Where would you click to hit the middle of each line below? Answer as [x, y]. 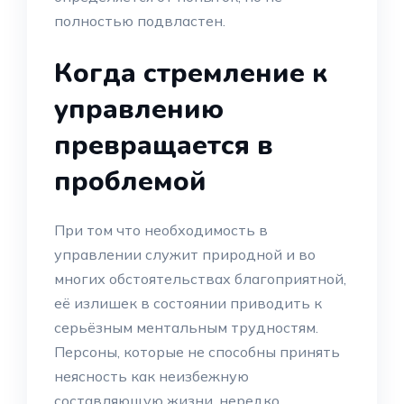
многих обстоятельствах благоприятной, [200, 279]
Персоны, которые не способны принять [197, 352]
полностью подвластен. [140, 21]
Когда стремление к [191, 73]
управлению [139, 110]
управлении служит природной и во [185, 254]
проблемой [130, 182]
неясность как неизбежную [151, 376]
